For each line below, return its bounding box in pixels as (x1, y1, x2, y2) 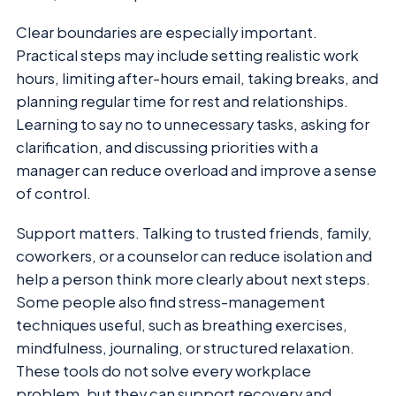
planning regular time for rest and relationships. (16, 92, 348, 111)
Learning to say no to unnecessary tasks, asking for (16, 115, 369, 134)
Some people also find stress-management (16, 292, 325, 311)
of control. (16, 184, 91, 203)
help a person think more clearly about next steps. (16, 269, 370, 288)
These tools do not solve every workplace (16, 361, 311, 380)
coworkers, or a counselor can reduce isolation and (16, 246, 372, 265)
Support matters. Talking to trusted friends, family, (16, 223, 372, 242)
